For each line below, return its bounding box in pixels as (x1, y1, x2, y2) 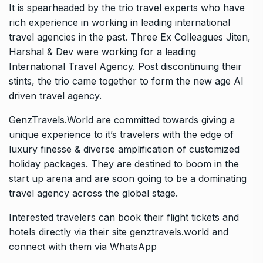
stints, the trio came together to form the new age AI (9, 75, 244, 87)
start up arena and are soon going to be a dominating (9, 173, 247, 185)
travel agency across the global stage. (9, 187, 178, 200)
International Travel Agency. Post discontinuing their (9, 60, 242, 73)
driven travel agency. (9, 90, 102, 102)
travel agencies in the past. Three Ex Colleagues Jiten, (9, 31, 251, 43)
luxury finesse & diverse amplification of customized (9, 143, 240, 156)
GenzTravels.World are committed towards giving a (9, 114, 235, 126)
